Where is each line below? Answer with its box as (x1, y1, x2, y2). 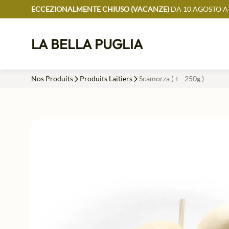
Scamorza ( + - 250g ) (139, 74, 204, 83)
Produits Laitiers (79, 74, 132, 83)
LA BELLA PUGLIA (31, 35, 143, 53)
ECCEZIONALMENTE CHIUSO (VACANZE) (31, 5, 169, 13)
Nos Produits (31, 74, 73, 83)
